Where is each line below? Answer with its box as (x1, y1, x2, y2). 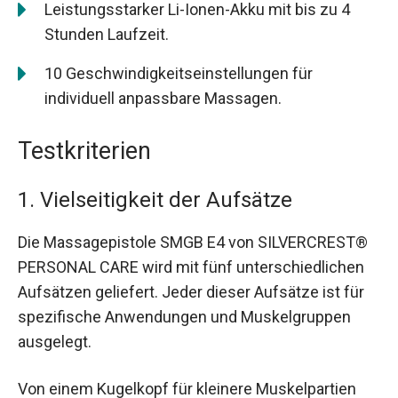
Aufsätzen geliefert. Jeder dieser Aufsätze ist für (18, 282, 364, 301)
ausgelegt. (18, 331, 92, 351)
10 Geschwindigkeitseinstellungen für (44, 63, 313, 83)
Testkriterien (18, 136, 151, 165)
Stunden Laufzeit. (44, 24, 169, 44)
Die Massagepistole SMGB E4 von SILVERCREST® (18, 232, 368, 251)
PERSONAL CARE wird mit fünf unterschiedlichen (18, 257, 364, 276)
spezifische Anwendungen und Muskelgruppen (18, 306, 351, 326)
